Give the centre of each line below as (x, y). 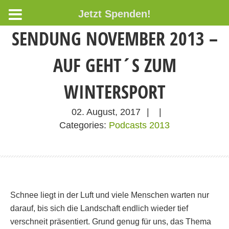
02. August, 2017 (106, 112)
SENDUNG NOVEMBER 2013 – (114, 39)
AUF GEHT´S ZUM (114, 65)
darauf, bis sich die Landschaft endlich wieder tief (99, 208)
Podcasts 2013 (139, 125)
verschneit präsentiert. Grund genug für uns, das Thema (111, 221)
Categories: (83, 125)
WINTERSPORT (114, 92)
